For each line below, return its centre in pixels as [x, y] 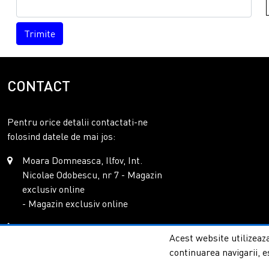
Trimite [40, 33]
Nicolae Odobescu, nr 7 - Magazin [92, 174]
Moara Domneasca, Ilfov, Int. [82, 160]
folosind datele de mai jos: [61, 136]
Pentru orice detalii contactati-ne [77, 122]
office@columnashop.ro [71, 250]
